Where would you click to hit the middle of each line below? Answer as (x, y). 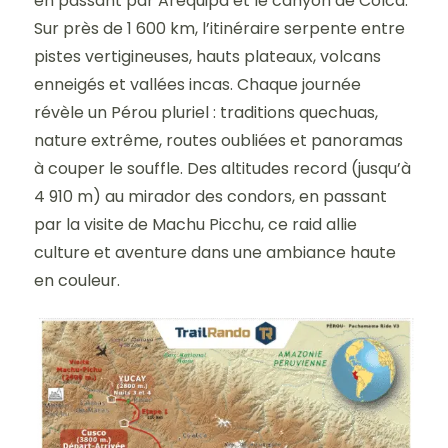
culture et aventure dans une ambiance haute (215, 252)
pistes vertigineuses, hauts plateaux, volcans (207, 56)
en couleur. (77, 280)
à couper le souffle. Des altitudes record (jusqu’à (222, 168)
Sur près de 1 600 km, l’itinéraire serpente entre (219, 28)
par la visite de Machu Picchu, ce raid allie (195, 224)
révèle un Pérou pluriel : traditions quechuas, (206, 112)
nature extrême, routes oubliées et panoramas (218, 140)
